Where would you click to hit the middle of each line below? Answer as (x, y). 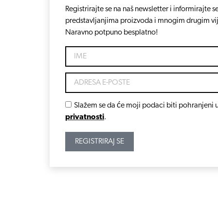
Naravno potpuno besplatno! (112, 32)
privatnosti (85, 117)
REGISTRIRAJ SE (100, 141)
